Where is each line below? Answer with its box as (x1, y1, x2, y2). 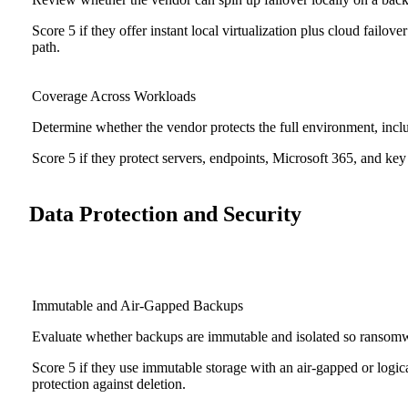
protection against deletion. (32, 376, 186, 393)
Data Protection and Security (29, 201, 301, 226)
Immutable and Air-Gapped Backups (32, 298, 243, 314)
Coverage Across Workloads (32, 87, 196, 104)
